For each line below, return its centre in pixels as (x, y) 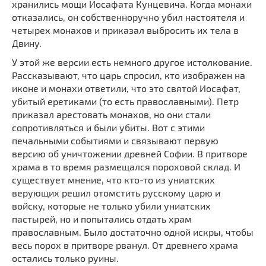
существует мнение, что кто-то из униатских (113, 180)
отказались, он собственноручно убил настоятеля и (128, 17)
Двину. (27, 43)
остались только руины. (65, 258)
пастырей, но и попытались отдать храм (102, 219)
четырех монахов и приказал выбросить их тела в (125, 30)
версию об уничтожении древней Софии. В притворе (130, 154)
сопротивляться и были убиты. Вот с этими (108, 128)
